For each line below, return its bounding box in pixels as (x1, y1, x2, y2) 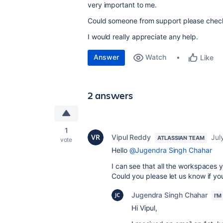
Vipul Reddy (111, 133, 151, 141)
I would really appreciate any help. (88, 32, 199, 41)
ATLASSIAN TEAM (157, 134, 205, 141)
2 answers (88, 89, 133, 102)
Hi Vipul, (131, 204, 158, 212)
